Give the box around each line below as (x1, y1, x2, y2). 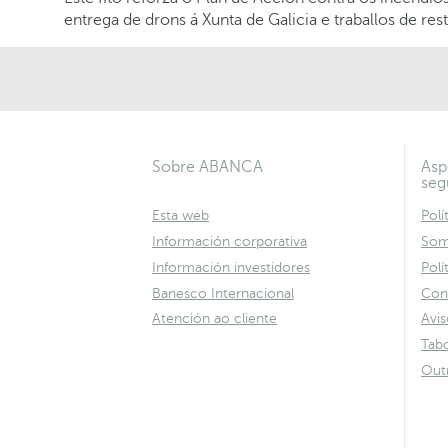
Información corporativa (152, 233, 307, 249)
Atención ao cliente (152, 311, 277, 327)
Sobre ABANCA (152, 158, 263, 177)
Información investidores (152, 259, 310, 275)
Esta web (152, 208, 209, 224)
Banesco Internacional (152, 285, 294, 301)
